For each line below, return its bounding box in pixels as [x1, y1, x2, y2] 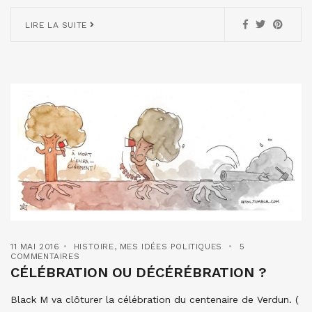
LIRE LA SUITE [25, 19, 91, 30]
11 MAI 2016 [10, 242, 60, 252]
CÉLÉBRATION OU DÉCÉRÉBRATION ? [10, 264, 267, 281]
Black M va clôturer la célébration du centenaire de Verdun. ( [10, 294, 299, 306]
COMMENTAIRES [10, 251, 80, 262]
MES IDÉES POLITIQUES [119, 242, 222, 252]
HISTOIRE [73, 242, 114, 252]
